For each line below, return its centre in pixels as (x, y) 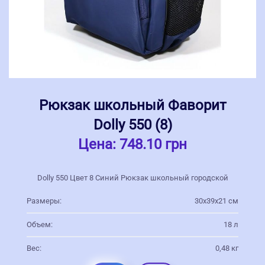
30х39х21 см (216, 201)
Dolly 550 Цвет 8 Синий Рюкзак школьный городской (132, 177)
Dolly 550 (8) (132, 125)
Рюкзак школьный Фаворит (132, 105)
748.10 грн (153, 144)
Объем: (40, 224)
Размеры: (44, 201)
